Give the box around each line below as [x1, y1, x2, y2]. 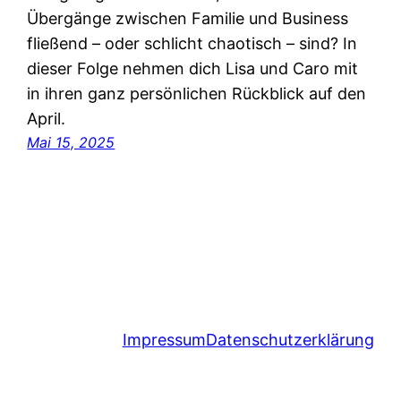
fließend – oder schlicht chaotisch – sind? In [27, 33, 358, 53]
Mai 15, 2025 [27, 132, 115, 151]
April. [27, 108, 66, 128]
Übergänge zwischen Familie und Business [27, 8, 349, 28]
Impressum [122, 329, 206, 349]
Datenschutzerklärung [205, 329, 374, 349]
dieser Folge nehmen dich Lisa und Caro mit [27, 58, 359, 78]
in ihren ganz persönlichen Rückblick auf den [27, 83, 367, 103]
